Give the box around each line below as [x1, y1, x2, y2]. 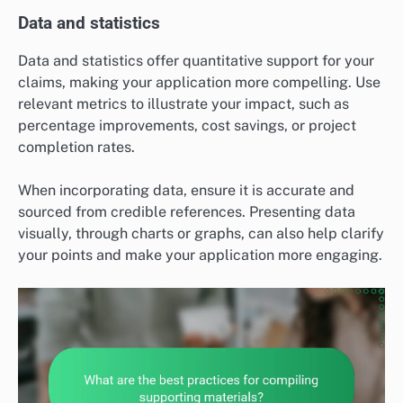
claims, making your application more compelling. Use [18, 73, 381, 91]
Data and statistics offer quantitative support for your [18, 51, 374, 69]
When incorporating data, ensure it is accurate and [18, 181, 354, 199]
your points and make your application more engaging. [18, 246, 382, 264]
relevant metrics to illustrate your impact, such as [18, 94, 349, 112]
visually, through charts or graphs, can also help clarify [18, 224, 384, 242]
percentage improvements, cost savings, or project [18, 116, 356, 134]
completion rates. [18, 138, 135, 156]
